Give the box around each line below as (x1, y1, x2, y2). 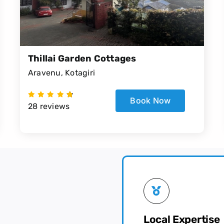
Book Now (130, 95, 171, 105)
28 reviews (27, 101, 70, 111)
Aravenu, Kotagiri (27, 67, 95, 77)
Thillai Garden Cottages (27, 52, 136, 64)
